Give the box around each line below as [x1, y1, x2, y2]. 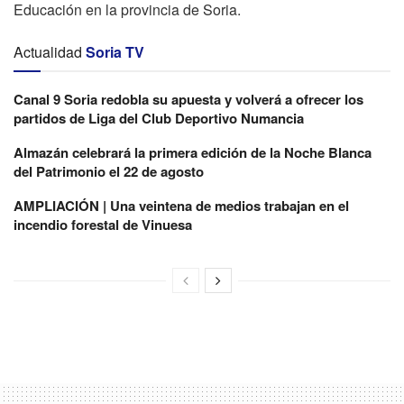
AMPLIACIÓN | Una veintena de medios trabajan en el [14, 195, 349, 216]
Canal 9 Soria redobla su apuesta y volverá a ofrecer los [14, 88, 363, 109]
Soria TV [86, 41, 144, 62]
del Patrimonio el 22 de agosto [14, 161, 204, 181]
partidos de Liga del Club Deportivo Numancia [14, 107, 304, 128]
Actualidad [14, 41, 82, 62]
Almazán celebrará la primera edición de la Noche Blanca [14, 142, 372, 162]
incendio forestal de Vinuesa [14, 214, 192, 234]
